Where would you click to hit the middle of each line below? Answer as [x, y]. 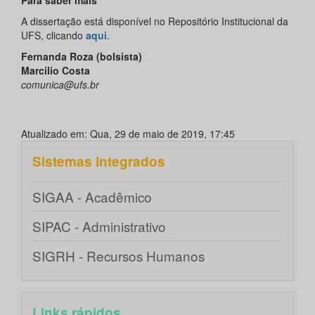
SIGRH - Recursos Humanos [118, 255]
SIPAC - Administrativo [99, 226]
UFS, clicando [53, 35]
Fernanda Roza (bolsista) [82, 56]
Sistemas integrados [99, 161]
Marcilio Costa [56, 70]
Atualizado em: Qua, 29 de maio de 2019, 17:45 [128, 133]
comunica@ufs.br [60, 84]
